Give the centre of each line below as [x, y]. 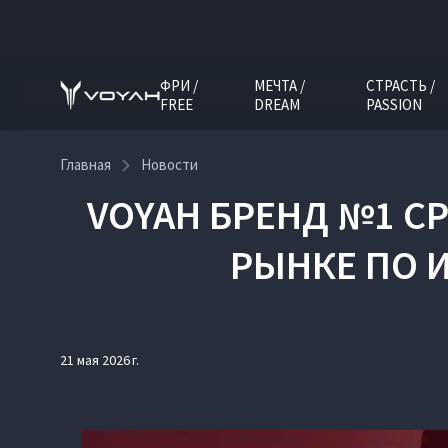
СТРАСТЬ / [401, 85]
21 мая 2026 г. [99, 360]
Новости [169, 164]
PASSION [394, 104]
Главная [85, 164]
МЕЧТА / [279, 85]
